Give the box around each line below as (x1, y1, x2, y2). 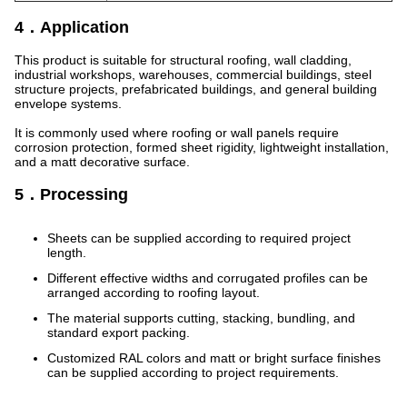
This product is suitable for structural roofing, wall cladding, (15, 53, 352, 67)
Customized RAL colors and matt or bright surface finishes (47, 351, 381, 365)
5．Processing (15, 185, 128, 203)
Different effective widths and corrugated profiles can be (47, 271, 368, 285)
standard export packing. (47, 325, 190, 340)
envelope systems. (15, 96, 122, 111)
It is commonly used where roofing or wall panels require (15, 125, 339, 140)
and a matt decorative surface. (15, 154, 190, 169)
